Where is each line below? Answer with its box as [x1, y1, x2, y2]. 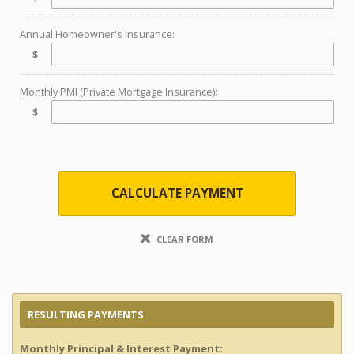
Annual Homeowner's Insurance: [20, 27, 175, 41]
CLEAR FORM [154, 233, 213, 245]
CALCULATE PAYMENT [111, 185, 243, 201]
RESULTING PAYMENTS [28, 307, 144, 322]
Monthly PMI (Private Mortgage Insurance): [20, 85, 217, 99]
